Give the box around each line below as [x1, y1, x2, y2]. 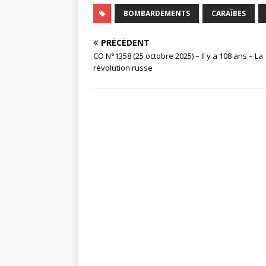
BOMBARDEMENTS [123, 8, 190, 19]
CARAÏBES [211, 8, 246, 19]
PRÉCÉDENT [101, 37, 150, 49]
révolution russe [93, 62, 153, 74]
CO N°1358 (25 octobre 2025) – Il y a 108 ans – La [93, 50, 263, 62]
